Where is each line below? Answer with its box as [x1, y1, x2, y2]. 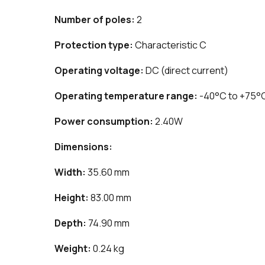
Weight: [54, 242, 91, 256]
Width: [54, 166, 86, 179]
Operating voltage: [54, 64, 144, 77]
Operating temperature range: [54, 89, 198, 103]
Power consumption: [54, 115, 153, 128]
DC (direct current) [144, 64, 228, 77]
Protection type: [54, 38, 133, 52]
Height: [54, 191, 89, 205]
